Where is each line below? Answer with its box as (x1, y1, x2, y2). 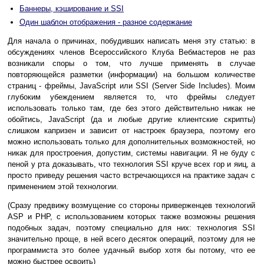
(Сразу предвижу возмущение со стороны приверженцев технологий (8, 201, 255, 210)
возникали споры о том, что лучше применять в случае (8, 59, 255, 68)
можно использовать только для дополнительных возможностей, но (8, 137, 255, 147)
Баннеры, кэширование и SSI (19, 4, 124, 14)
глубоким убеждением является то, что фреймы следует (8, 93, 255, 102)
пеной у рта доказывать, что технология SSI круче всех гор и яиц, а (8, 160, 255, 169)
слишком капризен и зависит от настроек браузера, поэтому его (8, 126, 255, 136)
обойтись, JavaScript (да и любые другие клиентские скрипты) (8, 115, 255, 124)
